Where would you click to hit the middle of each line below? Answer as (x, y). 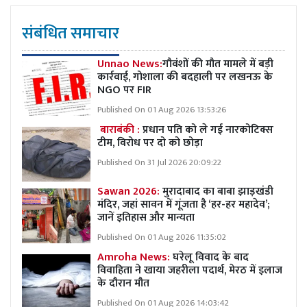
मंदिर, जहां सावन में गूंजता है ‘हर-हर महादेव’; (184, 204)
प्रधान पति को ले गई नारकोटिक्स (207, 130)
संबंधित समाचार (71, 33)
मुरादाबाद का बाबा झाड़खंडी (217, 191)
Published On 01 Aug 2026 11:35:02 (162, 237)
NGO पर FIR (126, 90)
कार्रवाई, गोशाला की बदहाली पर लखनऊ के (185, 77)
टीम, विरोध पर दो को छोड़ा (150, 143)
